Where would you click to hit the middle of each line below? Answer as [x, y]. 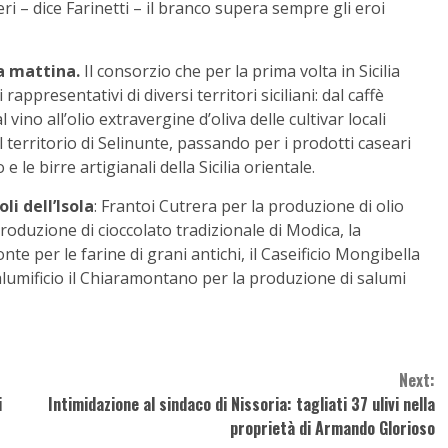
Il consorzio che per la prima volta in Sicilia [240, 71]
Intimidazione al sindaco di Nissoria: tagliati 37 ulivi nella [241, 404]
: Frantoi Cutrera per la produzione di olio [249, 206]
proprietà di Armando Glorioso [332, 428]
